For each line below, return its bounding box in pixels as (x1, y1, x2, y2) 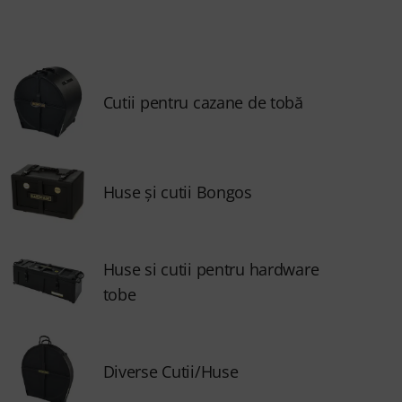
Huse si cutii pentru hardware (102, 258, 319, 280)
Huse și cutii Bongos (102, 181, 252, 203)
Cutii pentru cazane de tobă (102, 92, 303, 113)
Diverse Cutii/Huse (102, 361, 239, 382)
